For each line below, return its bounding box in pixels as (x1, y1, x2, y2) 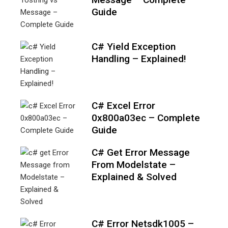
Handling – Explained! (92, 52, 186, 65)
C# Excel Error (92, 99, 155, 111)
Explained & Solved (92, 170, 177, 183)
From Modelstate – (92, 158, 176, 170)
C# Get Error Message (92, 146, 190, 158)
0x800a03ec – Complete (92, 111, 200, 124)
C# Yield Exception (92, 40, 176, 52)
